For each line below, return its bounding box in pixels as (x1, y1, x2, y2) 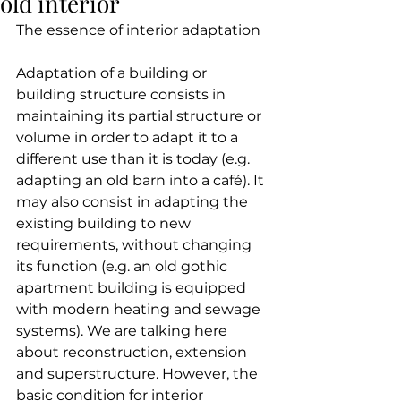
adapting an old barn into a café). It (16, 172, 268, 189)
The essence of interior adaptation (16, 21, 260, 38)
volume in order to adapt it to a (16, 129, 242, 146)
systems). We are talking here (16, 322, 231, 339)
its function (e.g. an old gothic (16, 258, 231, 275)
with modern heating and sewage (16, 301, 264, 318)
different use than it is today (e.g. (16, 150, 253, 167)
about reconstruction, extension (16, 344, 251, 361)
